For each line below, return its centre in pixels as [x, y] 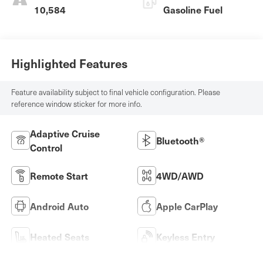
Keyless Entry [186, 236]
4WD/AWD [180, 175]
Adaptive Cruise [65, 133]
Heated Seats [59, 236]
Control [46, 147]
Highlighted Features [69, 64]
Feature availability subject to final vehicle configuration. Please [115, 92]
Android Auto [59, 206]
